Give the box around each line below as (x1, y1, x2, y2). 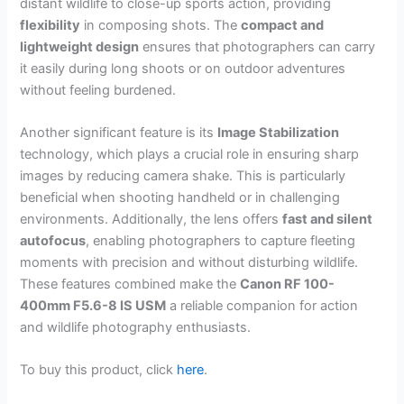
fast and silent (282, 211, 373, 227)
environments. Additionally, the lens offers (20, 211, 283, 227)
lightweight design (20, 38, 140, 55)
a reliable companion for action (166, 298, 359, 314)
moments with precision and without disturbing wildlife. (20, 254, 359, 271)
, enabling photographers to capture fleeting (86, 233, 356, 249)
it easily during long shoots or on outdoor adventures (20, 60, 346, 77)
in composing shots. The (80, 16, 242, 33)
